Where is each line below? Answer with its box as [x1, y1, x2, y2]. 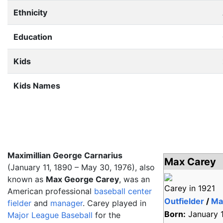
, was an [119, 174, 150, 184]
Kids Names [13, 81, 60, 91]
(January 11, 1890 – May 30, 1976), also [7, 162, 155, 172]
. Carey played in [83, 198, 146, 208]
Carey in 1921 [164, 183, 216, 193]
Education [13, 32, 52, 42]
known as [7, 174, 46, 184]
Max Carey [164, 156, 217, 168]
